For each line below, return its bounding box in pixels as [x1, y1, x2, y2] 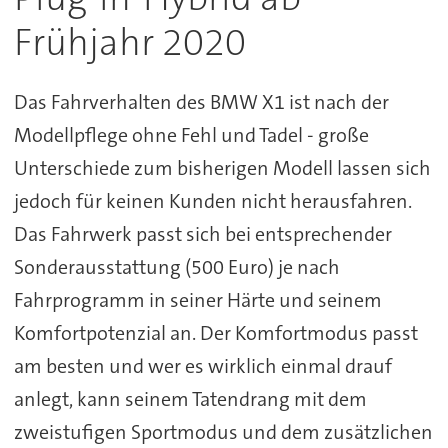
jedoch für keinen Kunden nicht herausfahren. [13, 187, 412, 214]
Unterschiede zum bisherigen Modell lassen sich [13, 154, 431, 181]
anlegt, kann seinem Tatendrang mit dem [13, 385, 367, 412]
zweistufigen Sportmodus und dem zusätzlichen [13, 418, 433, 445]
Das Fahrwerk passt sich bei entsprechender [13, 220, 392, 247]
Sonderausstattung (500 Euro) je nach [13, 253, 340, 280]
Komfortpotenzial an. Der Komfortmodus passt [13, 319, 418, 346]
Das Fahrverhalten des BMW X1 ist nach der [13, 88, 389, 115]
